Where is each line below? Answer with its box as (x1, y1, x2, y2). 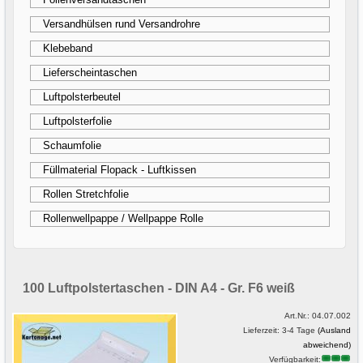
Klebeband (43, 42, 93, 55)
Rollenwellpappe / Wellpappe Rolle (43, 212, 204, 225)
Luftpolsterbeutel (43, 91, 122, 104)
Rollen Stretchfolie (43, 188, 130, 201)
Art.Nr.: (284, 310, 312, 320)
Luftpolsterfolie (43, 115, 113, 128)
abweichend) (302, 340, 351, 349)
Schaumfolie (43, 139, 102, 152)
